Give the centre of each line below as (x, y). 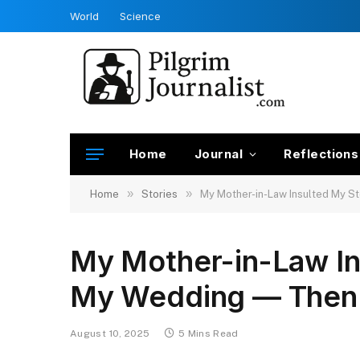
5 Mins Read (208, 333)
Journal (218, 154)
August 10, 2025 (110, 333)
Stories (160, 194)
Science (140, 16)
